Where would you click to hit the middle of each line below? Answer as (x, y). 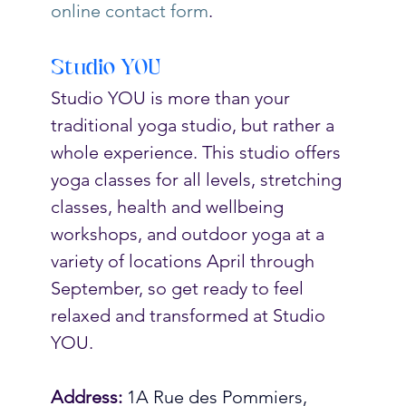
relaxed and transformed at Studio (190, 315)
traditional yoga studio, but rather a (194, 125)
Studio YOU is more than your (172, 97)
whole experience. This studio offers (198, 152)
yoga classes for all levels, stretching (198, 179)
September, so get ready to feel (179, 288)
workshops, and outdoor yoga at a (189, 233)
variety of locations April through (184, 261)
